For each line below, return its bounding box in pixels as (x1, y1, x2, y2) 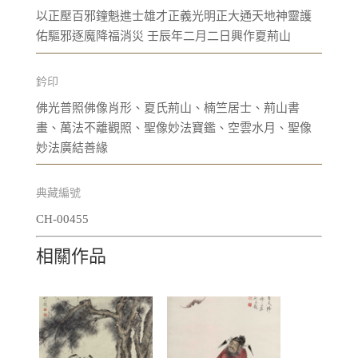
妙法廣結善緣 (35, 141, 108, 154)
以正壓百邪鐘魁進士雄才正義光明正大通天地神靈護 (35, 10, 312, 23)
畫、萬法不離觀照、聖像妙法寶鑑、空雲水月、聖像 (35, 121, 312, 134)
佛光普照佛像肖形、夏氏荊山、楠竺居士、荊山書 (35, 101, 300, 114)
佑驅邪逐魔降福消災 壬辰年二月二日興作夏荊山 (35, 30, 291, 43)
